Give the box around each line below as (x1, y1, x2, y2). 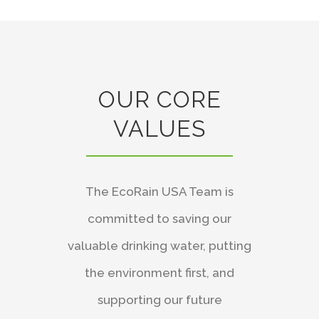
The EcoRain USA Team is (85, 184, 234, 199)
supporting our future (97, 292, 222, 307)
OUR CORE (98, 85, 221, 113)
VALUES (113, 115, 206, 142)
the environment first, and (85, 265, 234, 280)
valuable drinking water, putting (68, 238, 251, 253)
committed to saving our (88, 211, 231, 226)
